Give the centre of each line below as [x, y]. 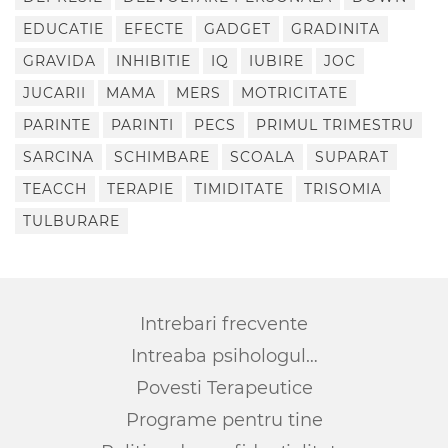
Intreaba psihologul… [224, 355]
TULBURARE [71, 220]
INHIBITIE [153, 60]
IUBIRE [276, 60]
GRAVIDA [59, 60]
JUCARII [54, 92]
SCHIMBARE [162, 156]
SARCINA [58, 156]
